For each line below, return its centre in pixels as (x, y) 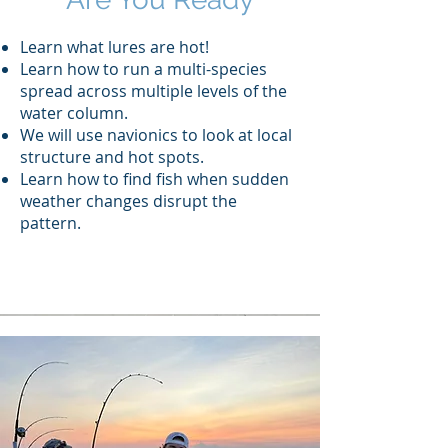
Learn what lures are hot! (114, 46)
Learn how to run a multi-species (143, 68)
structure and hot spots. (112, 156)
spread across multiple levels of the (153, 90)
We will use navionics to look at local (156, 134)
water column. (74, 112)
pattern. (50, 222)
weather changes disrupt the (128, 200)
